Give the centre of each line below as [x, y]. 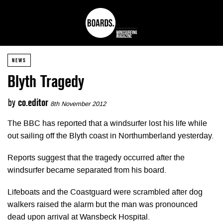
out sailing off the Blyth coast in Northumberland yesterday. [111, 136]
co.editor [33, 103]
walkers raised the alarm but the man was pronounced [103, 205]
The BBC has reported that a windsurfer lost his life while [107, 124]
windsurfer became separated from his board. [87, 170]
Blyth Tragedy [46, 81]
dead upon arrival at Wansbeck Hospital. [79, 217]
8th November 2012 [78, 105]
